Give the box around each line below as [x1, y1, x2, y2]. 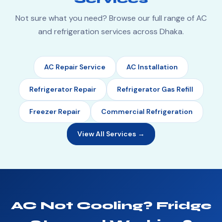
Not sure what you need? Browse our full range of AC [15, 13, 207, 23]
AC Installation [126, 62, 178, 71]
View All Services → [77, 129, 145, 138]
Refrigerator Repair [29, 85, 96, 94]
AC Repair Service [44, 62, 106, 71]
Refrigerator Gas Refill [116, 85, 193, 94]
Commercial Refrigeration [101, 107, 193, 116]
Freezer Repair [29, 107, 80, 116]
